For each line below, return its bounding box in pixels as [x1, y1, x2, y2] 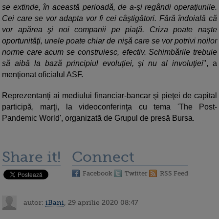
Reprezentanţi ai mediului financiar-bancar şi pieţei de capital [2, 91, 217, 100]
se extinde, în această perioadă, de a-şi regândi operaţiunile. [2, 3, 217, 12]
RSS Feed [160, 170, 188, 177]
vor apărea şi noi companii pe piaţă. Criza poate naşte [2, 25, 217, 34]
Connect [72, 149, 134, 166]
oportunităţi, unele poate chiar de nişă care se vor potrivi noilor [2, 37, 217, 45]
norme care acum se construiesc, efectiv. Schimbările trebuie [2, 48, 217, 57]
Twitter [125, 170, 148, 177]
